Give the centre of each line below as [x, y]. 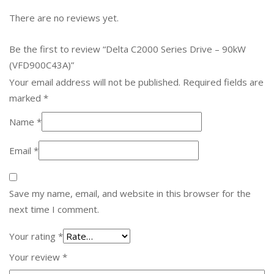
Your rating [34, 236]
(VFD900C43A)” [42, 65]
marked [26, 98]
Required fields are [223, 82]
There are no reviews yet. [64, 17]
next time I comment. [54, 209]
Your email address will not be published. [95, 82]
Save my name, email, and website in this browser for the [130, 193]
